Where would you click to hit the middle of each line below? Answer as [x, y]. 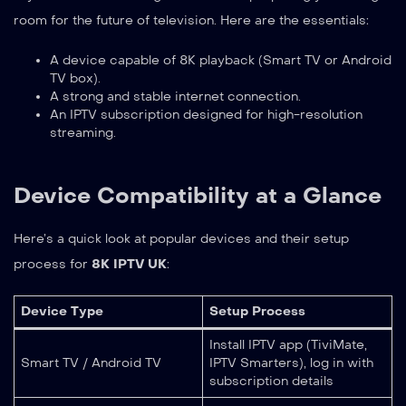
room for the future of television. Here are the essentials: [191, 20]
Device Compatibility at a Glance [198, 195]
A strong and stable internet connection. [175, 96]
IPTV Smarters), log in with [291, 362]
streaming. [83, 132]
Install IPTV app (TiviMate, [288, 344]
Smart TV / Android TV [91, 362]
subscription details [271, 381]
